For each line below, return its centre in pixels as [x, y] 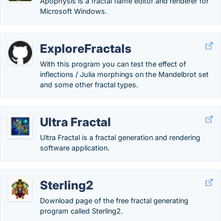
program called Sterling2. [81, 211]
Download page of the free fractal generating [114, 201]
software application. [75, 148]
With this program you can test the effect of [113, 64]
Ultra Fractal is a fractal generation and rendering [120, 137]
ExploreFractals [86, 49]
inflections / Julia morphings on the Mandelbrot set [124, 74]
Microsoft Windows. [74, 11]
